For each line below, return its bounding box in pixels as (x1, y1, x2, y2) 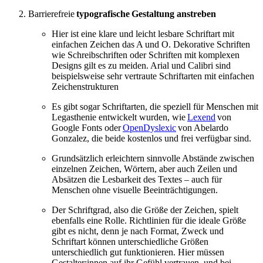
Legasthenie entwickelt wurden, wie (52, 112, 187, 122)
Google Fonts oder (52, 122, 123, 133)
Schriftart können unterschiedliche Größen (52, 236, 208, 247)
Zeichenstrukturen (52, 81, 121, 92)
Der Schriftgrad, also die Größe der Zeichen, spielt (52, 204, 238, 215)
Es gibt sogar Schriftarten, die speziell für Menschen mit (52, 101, 258, 112)
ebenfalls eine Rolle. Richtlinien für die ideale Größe (52, 215, 246, 225)
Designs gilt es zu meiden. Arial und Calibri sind (52, 60, 231, 70)
